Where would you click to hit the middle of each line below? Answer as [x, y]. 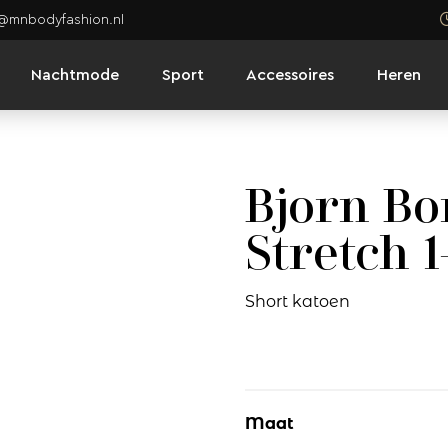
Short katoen [297, 301]
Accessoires [290, 74]
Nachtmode [75, 74]
